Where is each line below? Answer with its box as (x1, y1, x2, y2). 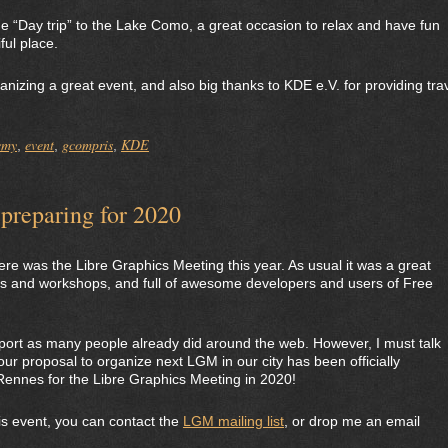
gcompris (62, 135, 113, 154)
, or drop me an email (284, 413, 420, 429)
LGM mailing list (183, 413, 284, 429)
